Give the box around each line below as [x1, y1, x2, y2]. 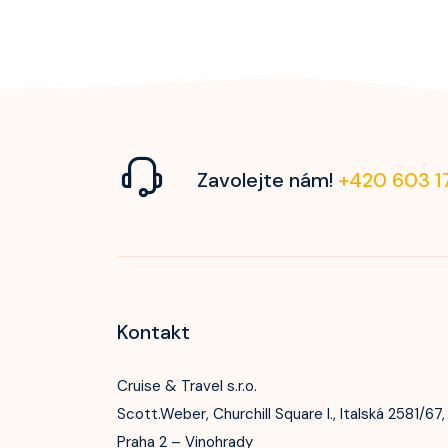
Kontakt [117, 319, 190, 345]
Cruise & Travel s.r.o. [117, 376, 257, 396]
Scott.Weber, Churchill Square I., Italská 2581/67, [117, 404, 445, 424]
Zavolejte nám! [197, 166, 338, 193]
